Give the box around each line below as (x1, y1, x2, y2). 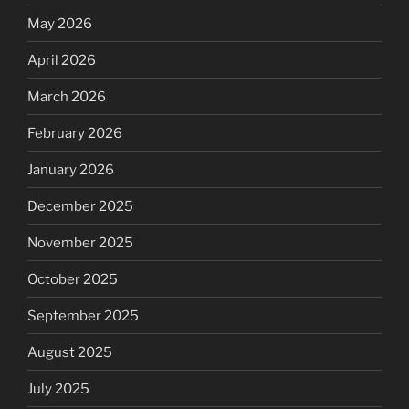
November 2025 (27, 234, 133, 251)
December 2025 (27, 197, 133, 215)
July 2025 (27, 380, 89, 397)
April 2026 (27, 51, 96, 68)
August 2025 (27, 343, 112, 361)
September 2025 (27, 307, 139, 324)
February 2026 (27, 124, 122, 142)
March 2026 (27, 88, 106, 105)
